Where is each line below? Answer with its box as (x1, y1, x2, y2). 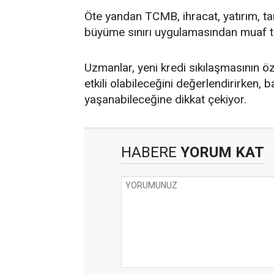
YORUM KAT (177, 144, 264, 161)
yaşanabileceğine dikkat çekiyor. (84, 92, 246, 106)
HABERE (121, 144, 177, 161)
